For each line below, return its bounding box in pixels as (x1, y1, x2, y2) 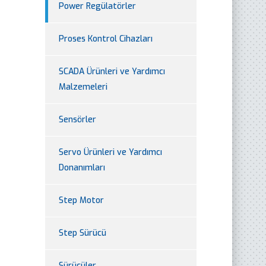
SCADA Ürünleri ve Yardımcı (59, 65, 165, 77)
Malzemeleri (59, 81, 107, 93)
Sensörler (59, 113, 96, 125)
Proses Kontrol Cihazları (59, 33, 153, 45)
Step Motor (59, 194, 104, 206)
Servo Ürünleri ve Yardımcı (59, 146, 162, 158)
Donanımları (59, 161, 105, 173)
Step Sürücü (59, 227, 106, 239)
